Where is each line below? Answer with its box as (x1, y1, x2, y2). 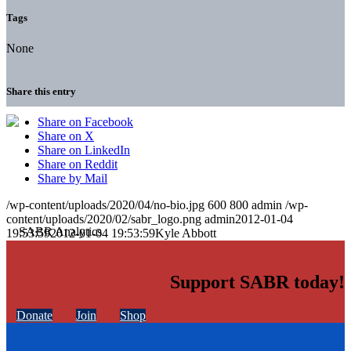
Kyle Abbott (155, 226, 216, 241)
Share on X (38, 129, 94, 143)
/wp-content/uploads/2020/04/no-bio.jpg (6, 198, 204, 212)
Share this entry (6, 85, 76, 98)
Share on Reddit (38, 157, 118, 172)
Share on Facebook (38, 115, 133, 129)
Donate (16, 309, 52, 323)
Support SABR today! (170, 272, 345, 293)
